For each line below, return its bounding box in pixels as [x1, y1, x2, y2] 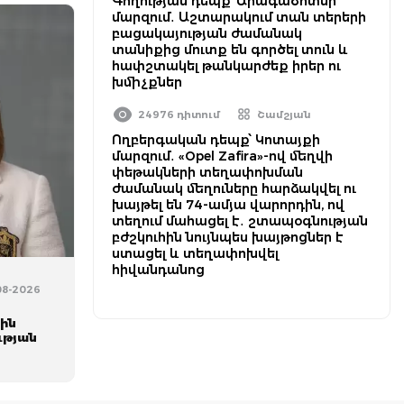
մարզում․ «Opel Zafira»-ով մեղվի [112, 148, 333, 164]
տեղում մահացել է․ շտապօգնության [112, 213, 368, 229]
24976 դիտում [138, 108, 220, 121]
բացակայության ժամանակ [112, 25, 302, 41]
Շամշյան [257, 108, 311, 121]
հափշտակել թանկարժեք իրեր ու [112, 58, 341, 74]
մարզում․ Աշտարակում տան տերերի [112, 9, 366, 25]
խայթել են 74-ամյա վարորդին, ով [112, 197, 344, 213]
